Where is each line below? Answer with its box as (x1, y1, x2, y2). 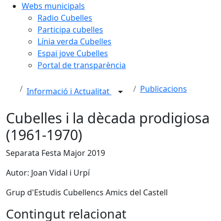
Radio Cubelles (37, 12, 92, 23)
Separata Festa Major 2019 (6, 147, 105, 158)
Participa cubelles (37, 24, 103, 35)
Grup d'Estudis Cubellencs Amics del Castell (6, 187, 168, 198)
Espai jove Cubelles (37, 48, 108, 59)
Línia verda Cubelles (37, 36, 111, 47)
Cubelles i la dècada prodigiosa (6, 108, 210, 127)
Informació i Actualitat (27, 86, 111, 97)
